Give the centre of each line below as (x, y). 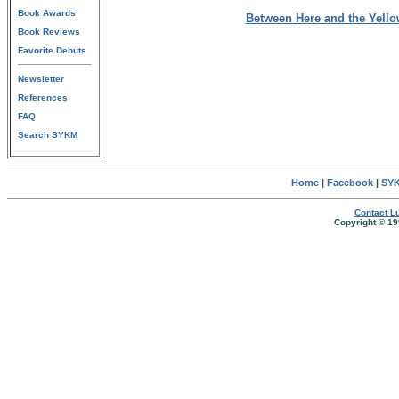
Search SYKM (48, 135)
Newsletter (41, 79)
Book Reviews (49, 32)
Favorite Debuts (52, 50)
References (43, 98)
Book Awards (47, 13)
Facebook (350, 183)
